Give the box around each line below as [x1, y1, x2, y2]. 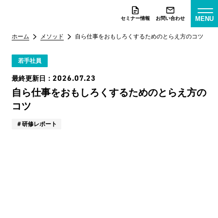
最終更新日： [12, 74, 53, 82]
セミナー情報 [121, 16, 150, 21]
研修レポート [22, 121, 57, 127]
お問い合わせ [156, 16, 185, 21]
